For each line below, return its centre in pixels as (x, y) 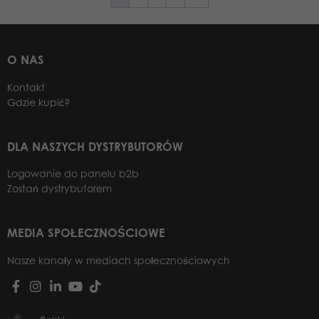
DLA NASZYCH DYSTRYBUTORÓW (95, 146)
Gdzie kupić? (38, 102)
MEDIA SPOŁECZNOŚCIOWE (86, 233)
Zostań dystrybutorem (59, 189)
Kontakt (26, 87)
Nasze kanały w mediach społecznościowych (119, 260)
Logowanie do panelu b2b (73, 174)
